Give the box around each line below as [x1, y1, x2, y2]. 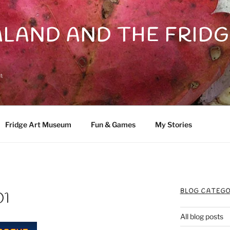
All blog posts [180, 212, 223, 221]
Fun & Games [90, 120, 136, 129]
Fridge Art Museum [5, 120, 71, 129]
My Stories [155, 120, 192, 129]
